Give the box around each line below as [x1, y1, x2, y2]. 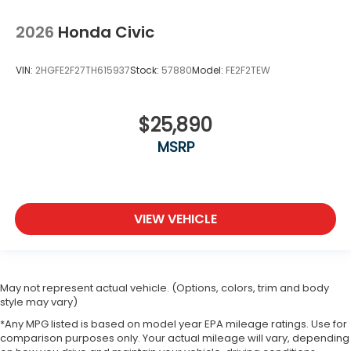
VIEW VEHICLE [134, 210, 217, 229]
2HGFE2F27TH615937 [35, 63, 130, 78]
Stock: [130, 63, 161, 78]
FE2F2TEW [226, 63, 270, 78]
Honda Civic [58, 20, 154, 43]
